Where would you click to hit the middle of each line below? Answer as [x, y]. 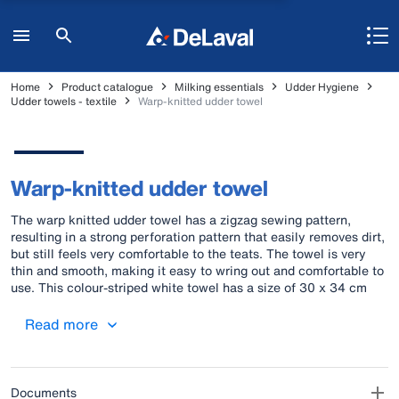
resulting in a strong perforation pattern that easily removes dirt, [198, 236]
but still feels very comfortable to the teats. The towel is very [188, 253]
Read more [61, 324]
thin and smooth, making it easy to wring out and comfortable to [197, 270]
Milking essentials [219, 86]
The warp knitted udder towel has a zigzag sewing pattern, [181, 220]
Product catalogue [107, 86]
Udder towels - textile [64, 101]
